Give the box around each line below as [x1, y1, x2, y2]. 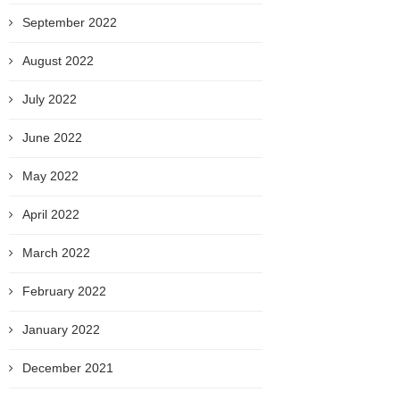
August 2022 [22, 54, 94, 68]
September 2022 [22, 15, 117, 29]
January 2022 [22, 322, 100, 337]
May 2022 [22, 169, 79, 183]
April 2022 [22, 207, 79, 221]
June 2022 [22, 130, 82, 145]
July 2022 [22, 92, 77, 106]
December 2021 [22, 361, 113, 375]
